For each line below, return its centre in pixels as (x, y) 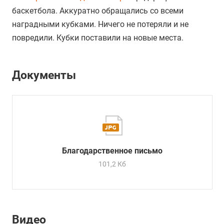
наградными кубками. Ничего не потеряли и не (100, 24)
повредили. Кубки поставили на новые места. (98, 38)
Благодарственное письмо (112, 151)
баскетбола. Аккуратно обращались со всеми (98, 11)
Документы (44, 75)
